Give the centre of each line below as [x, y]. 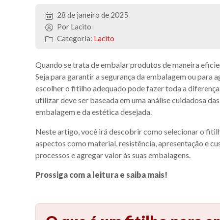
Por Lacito [73, 27]
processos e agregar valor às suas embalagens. [113, 155]
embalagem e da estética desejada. [94, 112]
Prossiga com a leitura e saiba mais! [101, 175]
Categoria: [75, 38]
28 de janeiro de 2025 [92, 15]
